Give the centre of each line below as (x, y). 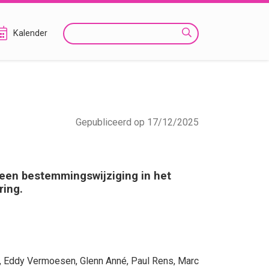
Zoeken (78, 32)
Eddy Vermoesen (40, 261)
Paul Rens (152, 261)
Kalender (30, 33)
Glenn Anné (103, 261)
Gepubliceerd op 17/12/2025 (137, 122)
